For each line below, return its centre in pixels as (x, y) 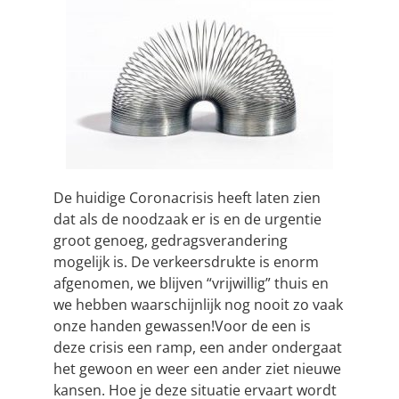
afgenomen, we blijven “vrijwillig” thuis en (191, 284)
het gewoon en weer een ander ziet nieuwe (197, 369)
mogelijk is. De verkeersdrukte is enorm (186, 262)
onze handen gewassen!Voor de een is (182, 326)
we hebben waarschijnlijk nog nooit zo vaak (198, 305)
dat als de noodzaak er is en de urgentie (187, 220)
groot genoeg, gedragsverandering (171, 241)
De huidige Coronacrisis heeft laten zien (187, 198)
